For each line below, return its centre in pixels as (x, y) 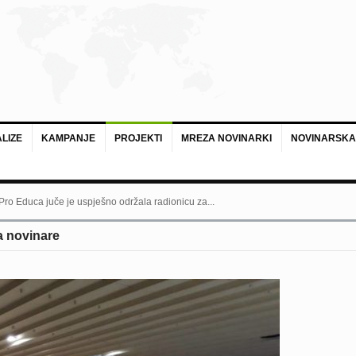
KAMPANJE (68, 138)
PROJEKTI (138, 138)
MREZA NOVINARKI (226, 138)
